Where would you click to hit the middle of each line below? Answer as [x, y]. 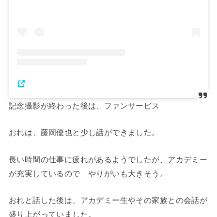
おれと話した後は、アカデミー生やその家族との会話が [108, 200]
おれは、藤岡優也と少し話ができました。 [84, 132]
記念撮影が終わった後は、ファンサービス [84, 106]
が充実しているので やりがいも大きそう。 [88, 173]
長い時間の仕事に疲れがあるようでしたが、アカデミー [108, 159]
